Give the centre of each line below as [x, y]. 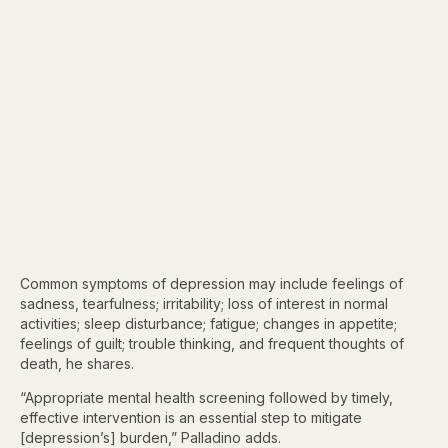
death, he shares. [77, 363]
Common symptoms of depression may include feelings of [211, 283]
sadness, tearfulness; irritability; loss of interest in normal [204, 303]
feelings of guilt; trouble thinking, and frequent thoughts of [212, 343]
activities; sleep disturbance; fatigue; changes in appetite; [208, 323]
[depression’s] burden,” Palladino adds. [150, 437]
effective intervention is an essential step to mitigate [191, 417]
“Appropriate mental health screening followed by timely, [206, 397]
